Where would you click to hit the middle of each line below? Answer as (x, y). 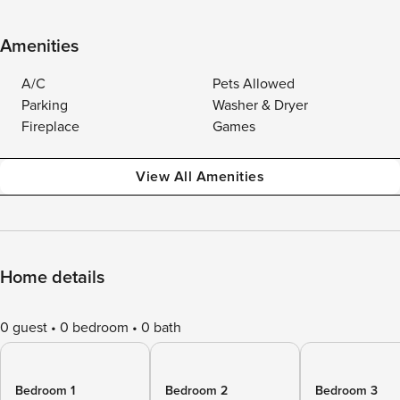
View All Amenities (200, 177)
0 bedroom (94, 328)
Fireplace (50, 127)
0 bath (161, 328)
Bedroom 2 (196, 391)
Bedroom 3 (346, 391)
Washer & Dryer (260, 105)
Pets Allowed (254, 84)
